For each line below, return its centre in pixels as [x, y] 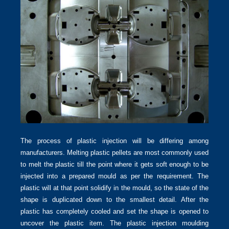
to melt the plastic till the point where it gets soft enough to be [114, 165]
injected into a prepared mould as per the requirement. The [114, 176]
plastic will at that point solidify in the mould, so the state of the [114, 188]
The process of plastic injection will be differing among [114, 141]
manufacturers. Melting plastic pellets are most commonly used [114, 153]
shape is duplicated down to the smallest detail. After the [114, 200]
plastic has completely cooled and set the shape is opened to [114, 212]
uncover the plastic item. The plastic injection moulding [114, 223]
